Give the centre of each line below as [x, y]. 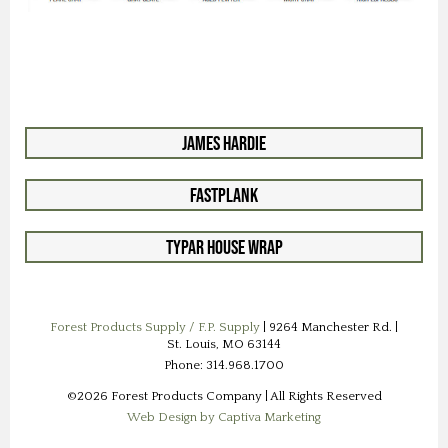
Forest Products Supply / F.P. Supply [155, 326]
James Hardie [224, 142]
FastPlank [224, 194]
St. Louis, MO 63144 [224, 343]
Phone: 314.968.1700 [224, 364]
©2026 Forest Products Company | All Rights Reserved [224, 395]
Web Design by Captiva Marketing [224, 416]
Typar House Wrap [224, 246]
